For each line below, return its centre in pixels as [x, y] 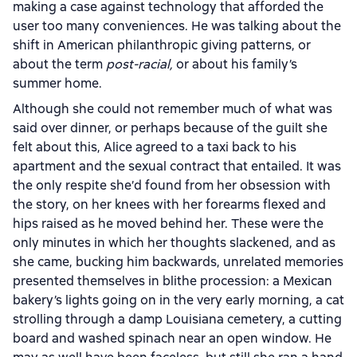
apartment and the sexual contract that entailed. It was [177, 166]
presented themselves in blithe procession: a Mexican [173, 281]
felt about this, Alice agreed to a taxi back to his [155, 147]
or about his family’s [235, 64]
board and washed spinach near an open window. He [172, 338]
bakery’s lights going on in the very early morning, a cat [178, 300]
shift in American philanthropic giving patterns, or [162, 45]
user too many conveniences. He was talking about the [177, 26]
